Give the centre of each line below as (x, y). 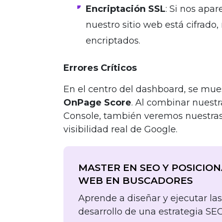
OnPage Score (97, 103)
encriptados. (113, 41)
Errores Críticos (100, 68)
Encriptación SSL (126, 9)
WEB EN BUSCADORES (136, 181)
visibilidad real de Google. (120, 130)
